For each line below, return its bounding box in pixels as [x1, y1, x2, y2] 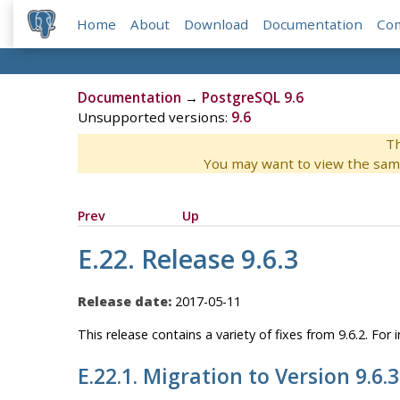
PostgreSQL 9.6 [201, 88, 304, 107]
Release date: [77, 292, 171, 310]
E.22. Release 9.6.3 [77, 241, 298, 277]
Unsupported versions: [77, 108, 231, 127]
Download [184, 15, 249, 34]
